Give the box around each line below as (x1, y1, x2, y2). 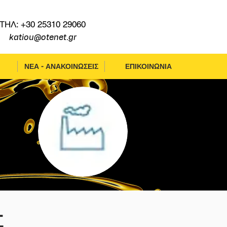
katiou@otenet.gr (9, 33, 77, 42)
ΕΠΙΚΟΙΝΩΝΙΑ (125, 62, 172, 70)
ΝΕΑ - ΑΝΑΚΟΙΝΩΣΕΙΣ (24, 62, 98, 70)
